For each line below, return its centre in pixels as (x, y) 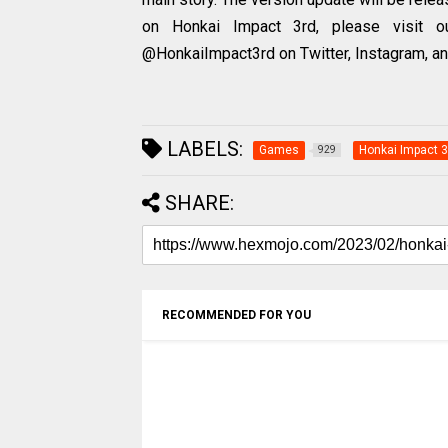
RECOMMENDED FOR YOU (236, 314)
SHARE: (199, 202)
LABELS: (202, 148)
